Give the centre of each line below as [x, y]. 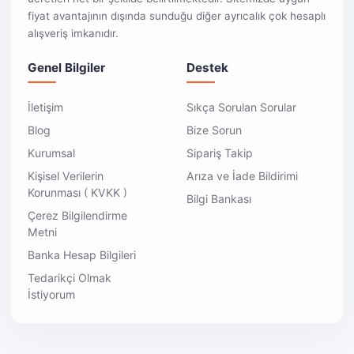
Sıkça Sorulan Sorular [241, 107]
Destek [207, 67]
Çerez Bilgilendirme [77, 216]
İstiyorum [51, 295]
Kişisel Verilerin [65, 176]
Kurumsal [51, 153]
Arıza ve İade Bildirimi [242, 176]
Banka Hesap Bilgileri [81, 255]
